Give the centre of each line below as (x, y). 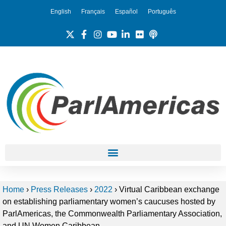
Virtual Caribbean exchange (168, 189)
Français (93, 11)
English (61, 11)
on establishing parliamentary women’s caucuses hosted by (109, 201)
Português (162, 11)
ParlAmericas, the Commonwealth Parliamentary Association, (112, 213)
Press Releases (59, 189)
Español (126, 11)
